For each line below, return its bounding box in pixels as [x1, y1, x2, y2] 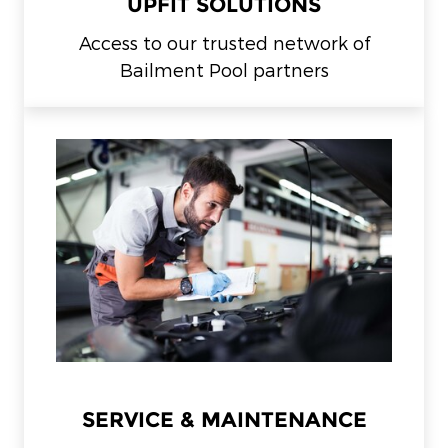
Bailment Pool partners [119, 58, 329, 80]
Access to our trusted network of [78, 31, 370, 53]
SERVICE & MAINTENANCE [81, 407, 367, 433]
